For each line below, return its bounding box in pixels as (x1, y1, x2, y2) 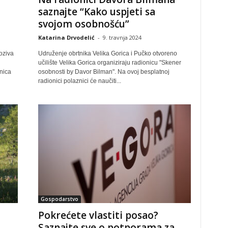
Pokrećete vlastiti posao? (38, 209, 158, 222)
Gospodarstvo (40, 195, 78, 203)
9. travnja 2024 (102, 34, 141, 41)
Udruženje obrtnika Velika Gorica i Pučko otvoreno (38, 50, 177, 57)
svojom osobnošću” (38, 17, 129, 31)
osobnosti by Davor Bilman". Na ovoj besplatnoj (38, 68, 169, 75)
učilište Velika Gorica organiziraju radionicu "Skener (38, 59, 181, 66)
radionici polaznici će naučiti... (38, 77, 121, 84)
